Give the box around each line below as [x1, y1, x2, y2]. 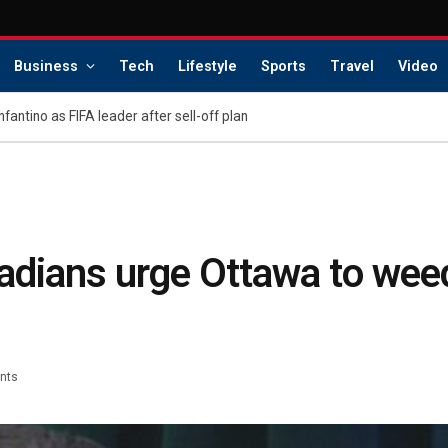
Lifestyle [177, 57, 237, 75]
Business [13, 57, 78, 75]
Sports [260, 57, 306, 75]
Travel [329, 57, 374, 75]
